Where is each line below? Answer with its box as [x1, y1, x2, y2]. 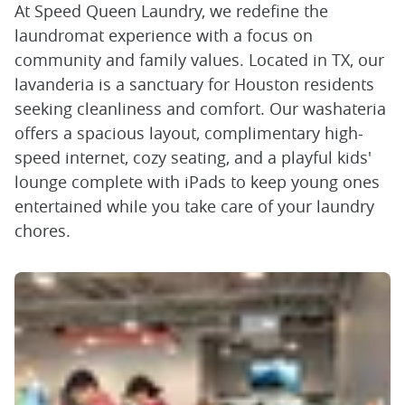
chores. [14, 220, 71, 241]
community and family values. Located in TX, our [14, 49, 384, 71]
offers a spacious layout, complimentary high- [14, 122, 363, 144]
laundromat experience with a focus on [14, 24, 313, 46]
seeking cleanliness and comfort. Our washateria [14, 98, 386, 119]
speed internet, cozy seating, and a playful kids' [14, 146, 372, 168]
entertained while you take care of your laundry [14, 195, 374, 217]
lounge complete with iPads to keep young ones [14, 171, 380, 193]
